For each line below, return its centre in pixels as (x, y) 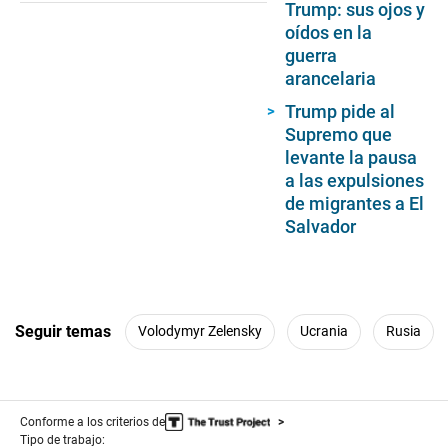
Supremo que (339, 134)
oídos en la (329, 32)
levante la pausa (351, 157)
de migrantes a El (355, 203)
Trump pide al (340, 111)
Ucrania (324, 331)
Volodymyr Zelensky (200, 331)
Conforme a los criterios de (92, 421)
